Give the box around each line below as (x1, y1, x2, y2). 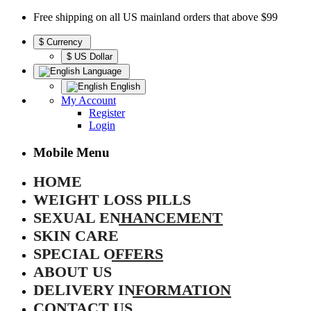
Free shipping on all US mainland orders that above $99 (33, 11, 278, 23)
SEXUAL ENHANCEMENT (33, 209, 223, 227)
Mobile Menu (33, 144, 110, 160)
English (108, 81, 140, 92)
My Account (61, 94, 116, 106)
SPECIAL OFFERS (33, 245, 163, 263)
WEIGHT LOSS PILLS (33, 191, 191, 209)
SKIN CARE (33, 227, 119, 245)
